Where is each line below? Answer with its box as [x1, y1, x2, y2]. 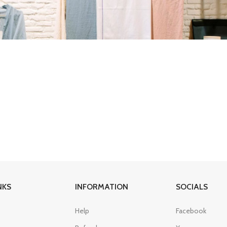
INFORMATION [75, 181, 128, 192]
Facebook [175, 206, 206, 215]
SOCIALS [175, 181, 208, 192]
